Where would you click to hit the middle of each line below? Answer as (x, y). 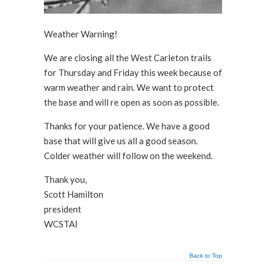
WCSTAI (61, 224)
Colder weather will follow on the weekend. (128, 156)
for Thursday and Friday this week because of (133, 73)
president (63, 209)
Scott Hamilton (74, 194)
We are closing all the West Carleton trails (128, 58)
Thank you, (65, 180)
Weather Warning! (81, 34)
